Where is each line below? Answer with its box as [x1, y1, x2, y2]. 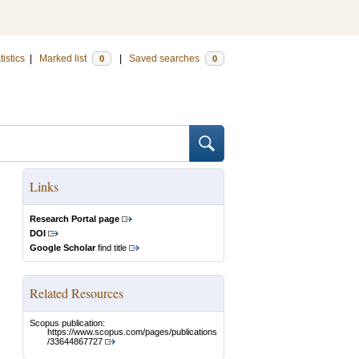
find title [95, 243, 127, 252]
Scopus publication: [30, 318, 105, 328]
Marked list [39, 53, 89, 64]
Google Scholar [30, 243, 95, 252]
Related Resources [30, 284, 123, 301]
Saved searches [129, 53, 202, 64]
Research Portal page [30, 214, 119, 224]
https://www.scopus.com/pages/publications [47, 327, 217, 337]
